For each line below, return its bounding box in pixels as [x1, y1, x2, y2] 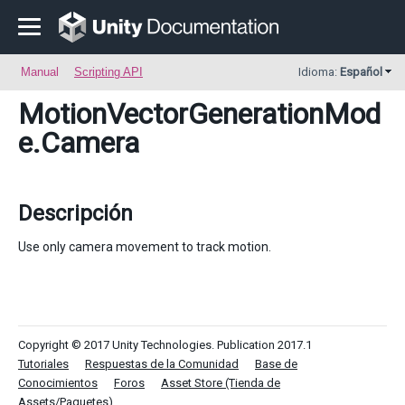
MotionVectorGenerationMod [18, 97, 381, 131]
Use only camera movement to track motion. [18, 240, 271, 254]
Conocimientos [18, 376, 98, 390]
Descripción [18, 201, 133, 226]
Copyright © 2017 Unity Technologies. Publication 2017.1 [18, 338, 312, 352]
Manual [21, 65, 59, 79]
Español [340, 65, 382, 79]
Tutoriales [18, 357, 69, 371]
